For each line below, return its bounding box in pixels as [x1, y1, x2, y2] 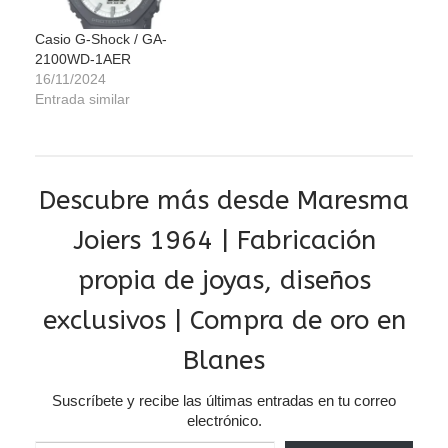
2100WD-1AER [35, 51, 131, 68]
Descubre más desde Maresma [39, 185, 409, 217]
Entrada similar [35, 91, 130, 108]
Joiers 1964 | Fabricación [72, 225, 376, 257]
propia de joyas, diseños [77, 265, 371, 297]
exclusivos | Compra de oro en [42, 305, 406, 337]
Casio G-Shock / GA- [35, 31, 167, 48]
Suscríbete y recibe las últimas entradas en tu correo [52, 392, 396, 410]
